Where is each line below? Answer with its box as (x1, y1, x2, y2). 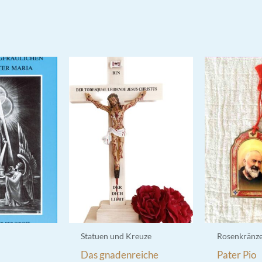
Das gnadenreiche (80, 248, 158, 261)
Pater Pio (216, 248, 256, 261)
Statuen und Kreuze (80, 230, 151, 241)
